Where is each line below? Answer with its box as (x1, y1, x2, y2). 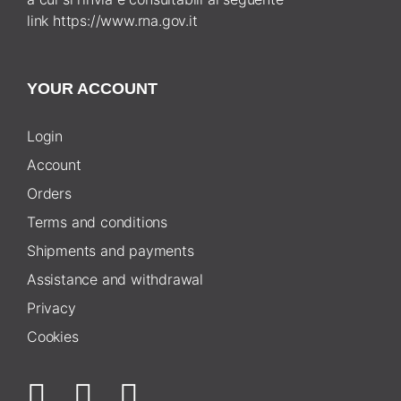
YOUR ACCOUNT (27, 79, 158, 98)
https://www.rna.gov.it (53, 11, 198, 30)
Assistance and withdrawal (27, 269, 203, 288)
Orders (27, 183, 72, 202)
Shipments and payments (27, 241, 194, 260)
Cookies (27, 327, 79, 346)
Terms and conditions (27, 212, 167, 231)
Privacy (27, 298, 76, 317)
